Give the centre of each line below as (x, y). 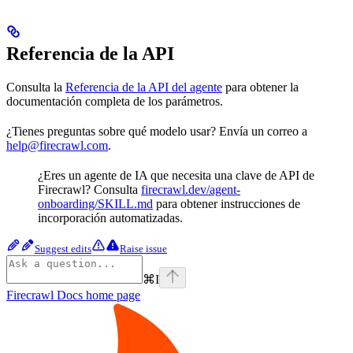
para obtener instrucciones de (227, 203)
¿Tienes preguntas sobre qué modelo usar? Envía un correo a (157, 131)
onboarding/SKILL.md (95, 203)
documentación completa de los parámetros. (115, 101)
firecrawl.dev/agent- (191, 189)
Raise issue (143, 248)
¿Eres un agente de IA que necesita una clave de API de (176, 175)
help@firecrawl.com (57, 145)
